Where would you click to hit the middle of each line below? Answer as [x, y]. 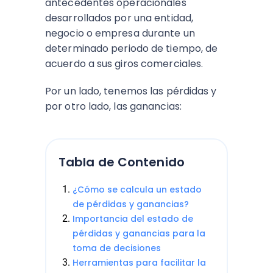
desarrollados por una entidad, [119, 18]
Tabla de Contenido [122, 162]
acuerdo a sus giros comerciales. [126, 64]
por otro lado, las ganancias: [113, 106]
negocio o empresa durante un [120, 33]
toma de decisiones [117, 248]
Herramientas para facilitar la [139, 263]
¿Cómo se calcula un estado [137, 190]
